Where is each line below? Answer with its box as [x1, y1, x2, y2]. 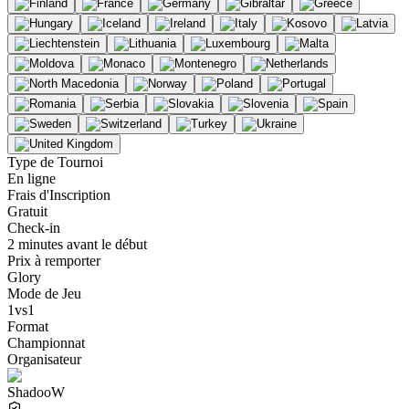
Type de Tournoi [7, 153, 103, 170]
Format [7, 318, 48, 334]
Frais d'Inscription [7, 186, 110, 203]
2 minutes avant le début [7, 236, 147, 252]
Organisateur [7, 351, 81, 367]
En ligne [7, 170, 56, 186]
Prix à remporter [7, 252, 100, 268]
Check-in [7, 219, 60, 236]
